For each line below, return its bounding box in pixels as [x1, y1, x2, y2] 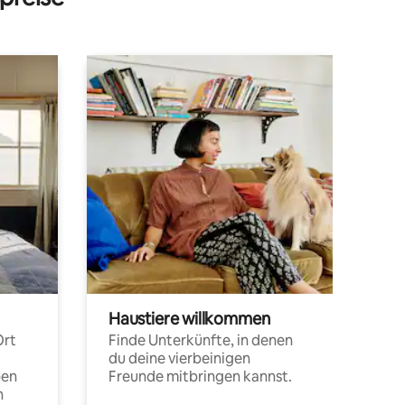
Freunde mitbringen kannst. [108, 366, 292, 386]
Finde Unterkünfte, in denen [108, 330, 293, 350]
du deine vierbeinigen [108, 348, 250, 368]
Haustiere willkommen [108, 307, 270, 329]
